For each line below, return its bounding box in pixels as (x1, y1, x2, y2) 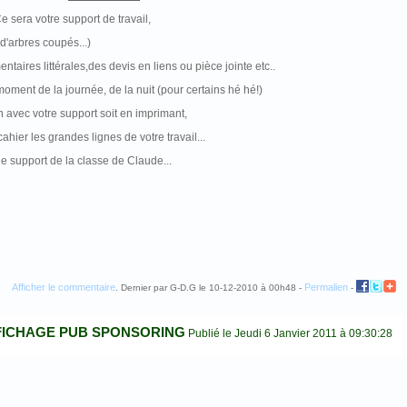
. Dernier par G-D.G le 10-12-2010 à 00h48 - (114, 283, 304, 293)
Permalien (303, 282, 348, 293)
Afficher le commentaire (11, 282, 115, 293)
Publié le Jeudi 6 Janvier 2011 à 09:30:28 (185, 327, 392, 340)
